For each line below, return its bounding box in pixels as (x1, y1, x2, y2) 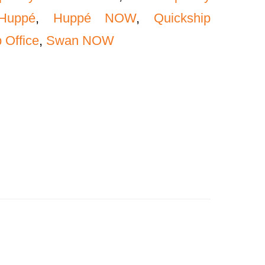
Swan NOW (46, 33, 115, 48)
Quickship (154, 11, 211, 25)
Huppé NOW (53, 11, 137, 25)
